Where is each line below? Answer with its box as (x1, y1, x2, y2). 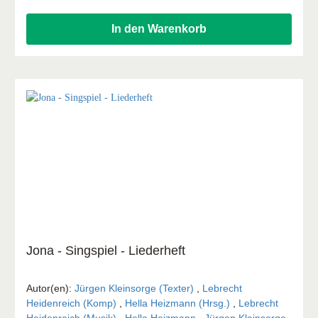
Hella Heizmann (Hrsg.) (125, 297, 233, 309)
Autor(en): (26, 282, 75, 294)
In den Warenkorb (111, 22, 207, 35)
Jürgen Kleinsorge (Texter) (75, 282, 197, 294)
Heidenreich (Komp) (26, 297, 119, 309)
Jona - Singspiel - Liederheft (26, 243, 185, 258)
